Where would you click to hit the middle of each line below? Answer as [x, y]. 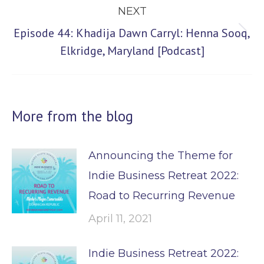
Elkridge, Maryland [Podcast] [132, 51]
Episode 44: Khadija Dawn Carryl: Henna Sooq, [132, 33]
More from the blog [72, 116]
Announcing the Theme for [161, 156]
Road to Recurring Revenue [162, 196]
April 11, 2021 [120, 219]
